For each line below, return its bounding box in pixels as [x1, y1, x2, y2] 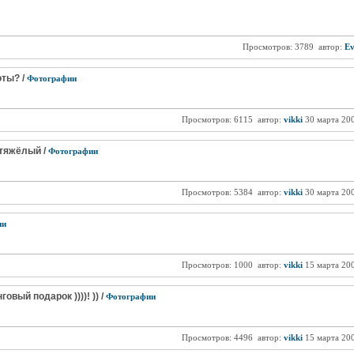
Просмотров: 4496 [179, 333, 255, 342]
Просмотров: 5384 [179, 187, 255, 197]
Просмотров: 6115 [179, 115, 255, 124]
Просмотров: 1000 [179, 260, 255, 269]
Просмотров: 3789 [239, 42, 316, 51]
